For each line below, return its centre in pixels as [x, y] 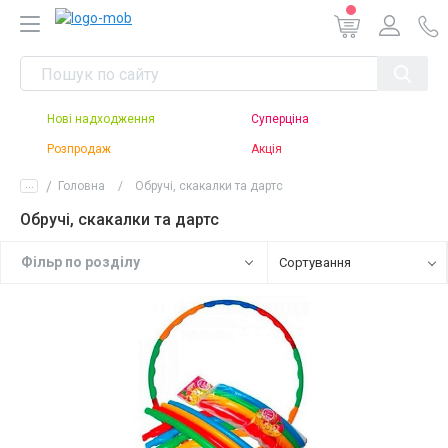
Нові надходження [101, 119]
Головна [81, 186]
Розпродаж [79, 149]
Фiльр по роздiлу [80, 262]
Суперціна [280, 119]
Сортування [314, 262]
